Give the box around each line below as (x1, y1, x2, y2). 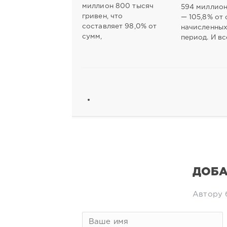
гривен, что (82, 13, 123, 19)
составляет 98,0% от (82, 23, 157, 29)
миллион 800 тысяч (82, 3, 154, 9)
